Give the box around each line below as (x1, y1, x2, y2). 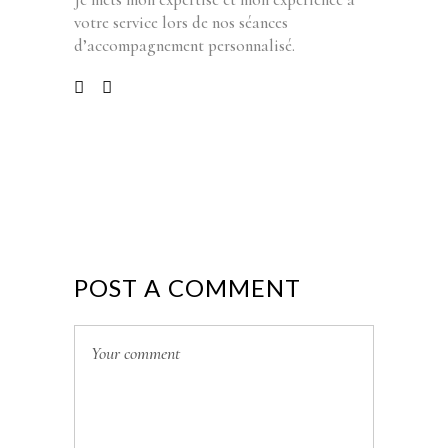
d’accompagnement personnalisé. (74, 35, 295, 57)
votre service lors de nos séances (74, 12, 288, 34)
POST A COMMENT (74, 273, 302, 303)
